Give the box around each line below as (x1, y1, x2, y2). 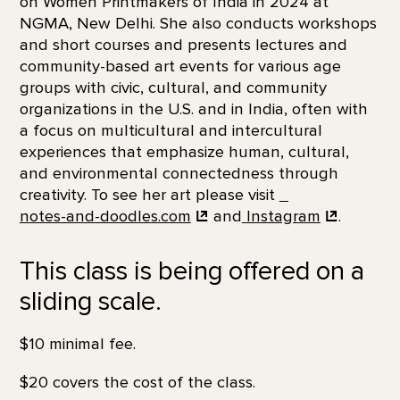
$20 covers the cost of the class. (19, 371, 255, 392)
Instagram (246, 206, 321, 227)
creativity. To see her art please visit (19, 185, 279, 205)
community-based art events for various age (19, 56, 341, 77)
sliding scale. (19, 285, 162, 318)
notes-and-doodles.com (19, 206, 191, 227)
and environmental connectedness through (19, 163, 338, 184)
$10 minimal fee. (19, 334, 136, 354)
